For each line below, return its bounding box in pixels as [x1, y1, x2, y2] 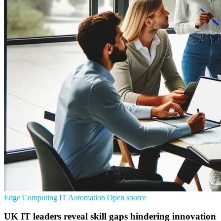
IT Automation [59, 193, 107, 202]
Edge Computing [4, 193, 59, 202]
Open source [107, 193, 147, 202]
